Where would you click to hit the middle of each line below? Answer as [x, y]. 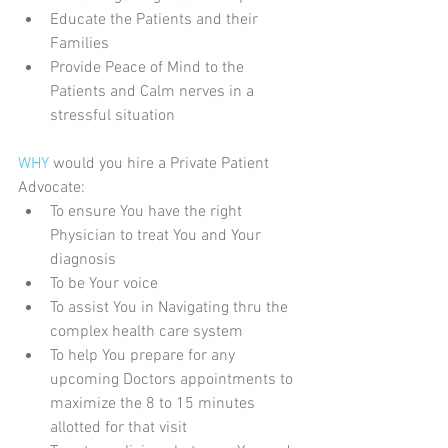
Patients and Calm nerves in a [154, 92]
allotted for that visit [122, 428]
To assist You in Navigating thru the [171, 308]
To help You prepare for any [144, 356]
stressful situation [114, 116]
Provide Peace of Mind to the [149, 68]
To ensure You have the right [148, 212]
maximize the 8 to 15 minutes [154, 404]
